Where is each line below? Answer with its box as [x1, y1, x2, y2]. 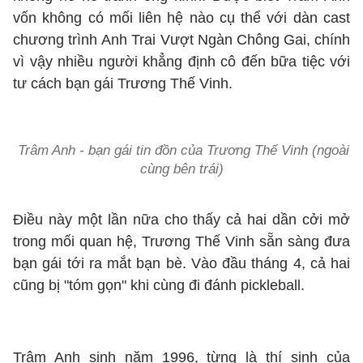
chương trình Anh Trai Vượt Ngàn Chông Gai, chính [13, 32, 350, 48]
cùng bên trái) [139, 161, 224, 177]
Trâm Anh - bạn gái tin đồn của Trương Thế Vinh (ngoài [14, 143, 349, 158]
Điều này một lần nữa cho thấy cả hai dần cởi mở [13, 211, 350, 228]
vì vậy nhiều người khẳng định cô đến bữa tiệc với [13, 53, 350, 70]
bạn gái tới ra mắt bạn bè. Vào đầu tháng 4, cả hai [13, 255, 350, 271]
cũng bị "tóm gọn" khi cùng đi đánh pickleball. [13, 277, 305, 293]
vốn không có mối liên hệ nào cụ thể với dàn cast [13, 10, 350, 26]
